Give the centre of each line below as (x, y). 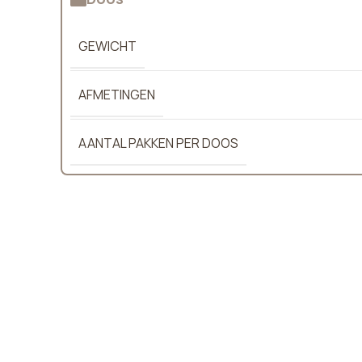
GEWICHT (107, 46)
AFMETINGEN (117, 94)
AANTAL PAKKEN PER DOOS (158, 143)
